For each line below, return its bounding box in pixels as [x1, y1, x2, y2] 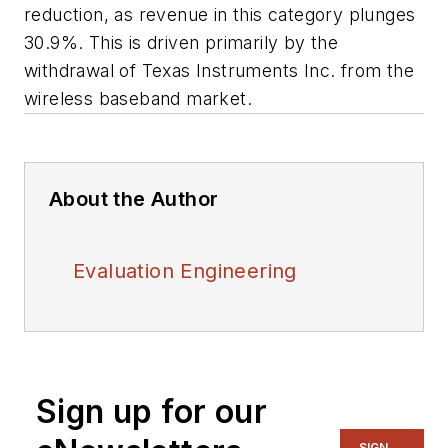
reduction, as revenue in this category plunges [24, 4, 416, 26]
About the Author [49, 187, 219, 212]
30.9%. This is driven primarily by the [24, 32, 339, 54]
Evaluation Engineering [73, 259, 297, 284]
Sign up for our [36, 392, 267, 432]
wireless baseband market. [24, 88, 252, 110]
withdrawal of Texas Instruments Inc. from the [24, 60, 414, 82]
